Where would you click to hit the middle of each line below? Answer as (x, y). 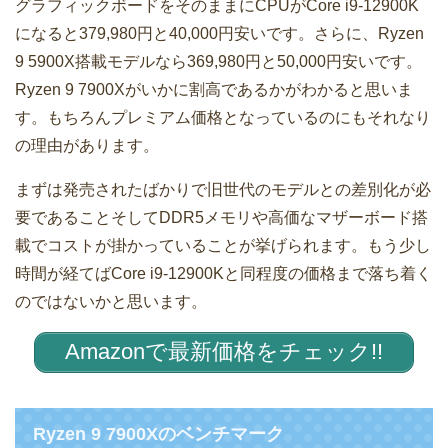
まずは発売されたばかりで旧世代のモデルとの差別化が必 (223, 189)
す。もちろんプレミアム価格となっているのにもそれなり (223, 117)
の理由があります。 (87, 145)
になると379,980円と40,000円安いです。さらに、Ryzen (219, 33)
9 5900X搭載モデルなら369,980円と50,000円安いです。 (218, 61)
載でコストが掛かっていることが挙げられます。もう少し (223, 245)
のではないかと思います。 (111, 301)
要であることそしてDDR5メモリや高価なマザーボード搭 (221, 217)
